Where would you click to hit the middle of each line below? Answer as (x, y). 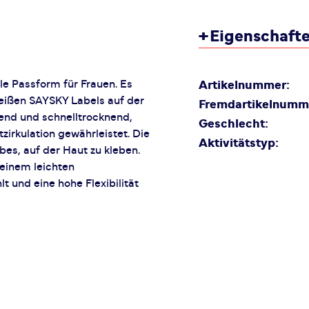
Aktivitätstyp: (239, 143)
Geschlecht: (233, 124)
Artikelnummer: (244, 86)
